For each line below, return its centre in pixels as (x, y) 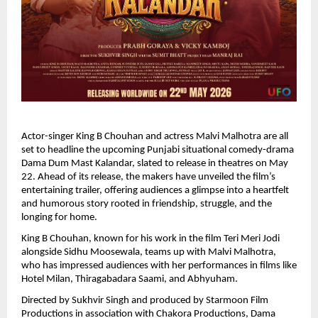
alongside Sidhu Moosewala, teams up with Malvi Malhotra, (149, 252)
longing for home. (59, 218)
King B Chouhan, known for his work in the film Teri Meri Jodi (150, 238)
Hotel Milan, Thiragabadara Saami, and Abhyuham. (130, 279)
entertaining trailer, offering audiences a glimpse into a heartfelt (155, 191)
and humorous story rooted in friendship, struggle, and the (147, 204)
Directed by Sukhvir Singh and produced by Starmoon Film (145, 300)
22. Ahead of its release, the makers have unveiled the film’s (148, 177)
